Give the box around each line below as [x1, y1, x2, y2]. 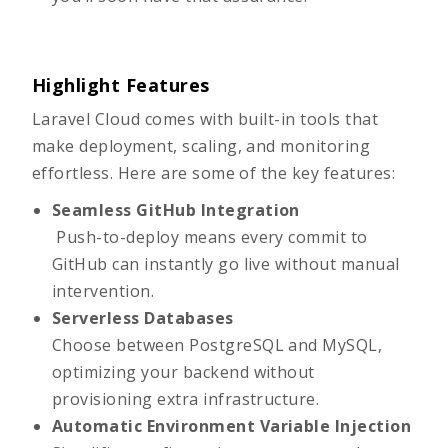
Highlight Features [32, 73, 210, 97]
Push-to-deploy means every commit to [52, 226, 368, 248]
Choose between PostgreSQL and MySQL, [52, 334, 383, 356]
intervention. [52, 280, 155, 302]
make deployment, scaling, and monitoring [32, 135, 371, 157]
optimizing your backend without [52, 361, 315, 383]
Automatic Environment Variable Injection [52, 415, 412, 437]
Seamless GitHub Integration [52, 199, 300, 221]
